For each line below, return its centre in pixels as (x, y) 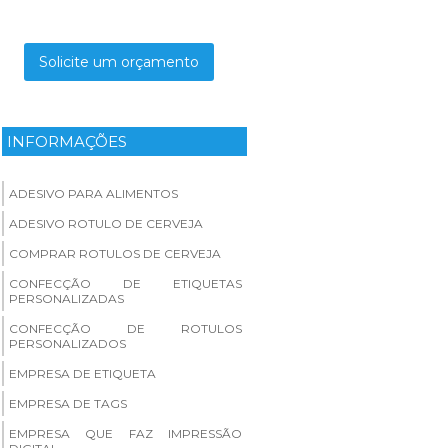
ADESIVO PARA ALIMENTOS (93, 193)
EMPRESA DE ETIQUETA (82, 373)
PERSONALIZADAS (66, 298)
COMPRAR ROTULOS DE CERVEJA (115, 253)
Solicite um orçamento (119, 61)
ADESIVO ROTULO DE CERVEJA (106, 223)
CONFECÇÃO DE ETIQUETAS (125, 283)
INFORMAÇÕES (67, 141)
